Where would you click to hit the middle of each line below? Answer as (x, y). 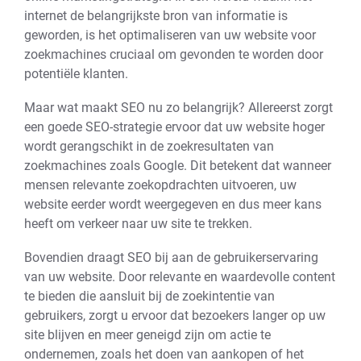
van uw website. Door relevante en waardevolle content (180, 277)
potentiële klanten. (76, 74)
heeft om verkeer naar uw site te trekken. (138, 224)
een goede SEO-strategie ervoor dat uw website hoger (174, 127)
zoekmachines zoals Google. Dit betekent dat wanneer (178, 166)
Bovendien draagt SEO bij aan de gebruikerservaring (171, 257)
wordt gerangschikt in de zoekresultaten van (149, 146)
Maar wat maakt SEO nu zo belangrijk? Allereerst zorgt (178, 108)
